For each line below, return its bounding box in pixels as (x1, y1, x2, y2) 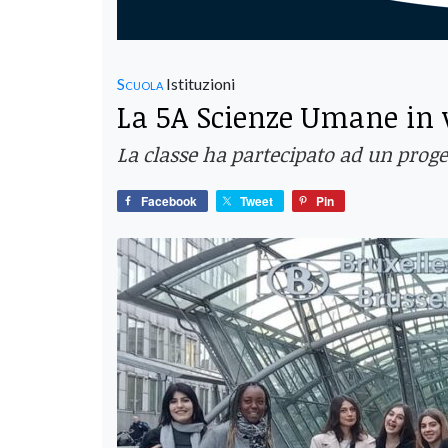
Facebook (141, 191, 197, 210)
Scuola (117, 73, 163, 93)
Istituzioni (163, 73, 235, 93)
